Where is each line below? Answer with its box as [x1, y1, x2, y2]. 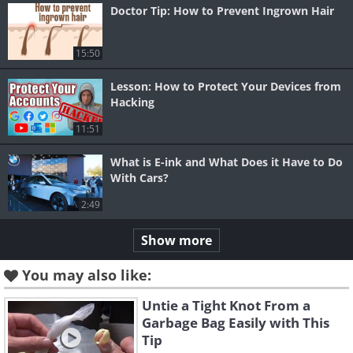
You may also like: [22, 266, 151, 285]
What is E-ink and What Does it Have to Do [110, 154, 343, 170]
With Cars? [110, 170, 169, 186]
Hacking [110, 95, 154, 110]
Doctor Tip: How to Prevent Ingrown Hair [110, 3, 334, 19]
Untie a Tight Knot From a [142, 296, 310, 315]
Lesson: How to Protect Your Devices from [110, 79, 341, 95]
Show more [141, 232, 212, 250]
